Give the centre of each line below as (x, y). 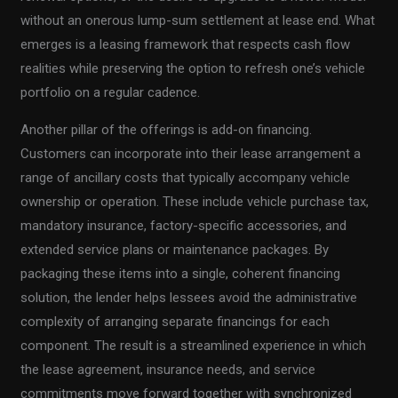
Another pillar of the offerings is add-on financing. (167, 129)
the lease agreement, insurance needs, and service (168, 369)
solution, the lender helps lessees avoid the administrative (189, 297)
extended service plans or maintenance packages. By (175, 249)
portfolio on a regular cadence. (111, 92)
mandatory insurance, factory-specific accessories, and (184, 225)
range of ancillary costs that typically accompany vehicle (186, 177)
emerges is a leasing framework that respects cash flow (186, 44)
